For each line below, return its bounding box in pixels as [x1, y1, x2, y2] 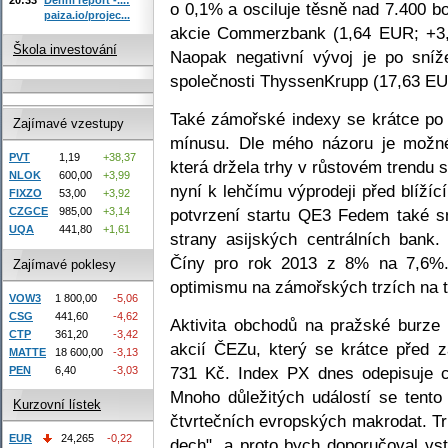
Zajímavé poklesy [13, 256, 116, 272]
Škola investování [13, 42, 117, 58]
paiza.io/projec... [44, 8, 130, 21]
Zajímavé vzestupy [13, 116, 124, 132]
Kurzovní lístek [13, 397, 101, 413]
